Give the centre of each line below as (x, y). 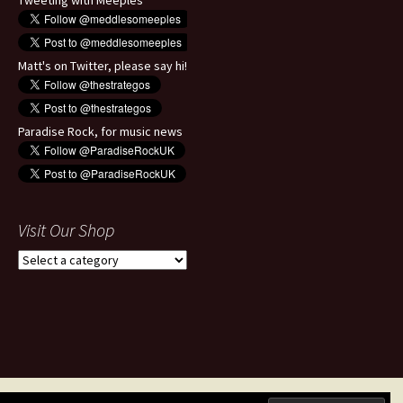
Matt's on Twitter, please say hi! (103, 66)
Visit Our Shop (66, 230)
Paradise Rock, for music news (100, 132)
